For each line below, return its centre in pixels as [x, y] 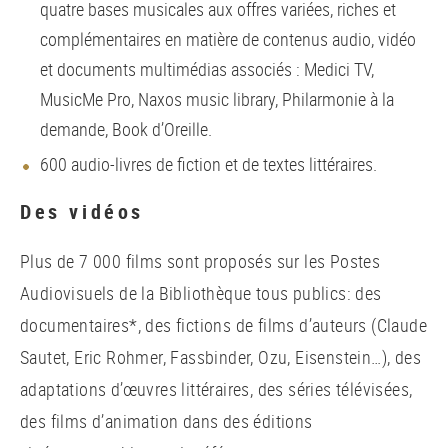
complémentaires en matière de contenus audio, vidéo [228, 39]
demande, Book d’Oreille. [126, 129]
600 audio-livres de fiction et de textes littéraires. [208, 164]
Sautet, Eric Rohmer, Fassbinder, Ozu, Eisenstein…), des [220, 357]
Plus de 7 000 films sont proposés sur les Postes [200, 261]
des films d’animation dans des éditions [166, 421]
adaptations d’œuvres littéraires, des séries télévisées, [216, 389]
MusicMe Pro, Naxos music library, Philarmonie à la [217, 99]
